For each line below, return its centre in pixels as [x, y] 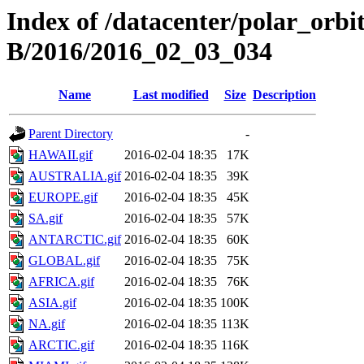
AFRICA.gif [61, 282]
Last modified [171, 95]
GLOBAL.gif [64, 261]
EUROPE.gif [63, 197]
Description [284, 95]
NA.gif [47, 324]
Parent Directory [71, 134]
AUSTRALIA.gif [75, 176]
